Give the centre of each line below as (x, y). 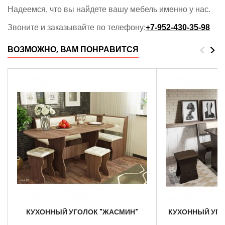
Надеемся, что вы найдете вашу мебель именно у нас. (109, 9)
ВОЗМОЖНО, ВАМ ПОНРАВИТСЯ (73, 49)
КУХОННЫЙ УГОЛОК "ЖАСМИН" (82, 212)
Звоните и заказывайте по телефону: (77, 27)
